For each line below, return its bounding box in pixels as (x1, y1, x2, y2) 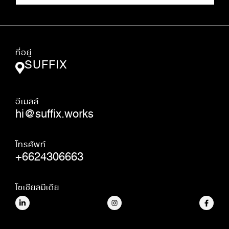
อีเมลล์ (15, 91, 39, 107)
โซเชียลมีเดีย (15, 177, 59, 193)
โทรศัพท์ (15, 134, 46, 150)
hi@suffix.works (15, 100, 94, 121)
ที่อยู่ (15, 42, 32, 58)
